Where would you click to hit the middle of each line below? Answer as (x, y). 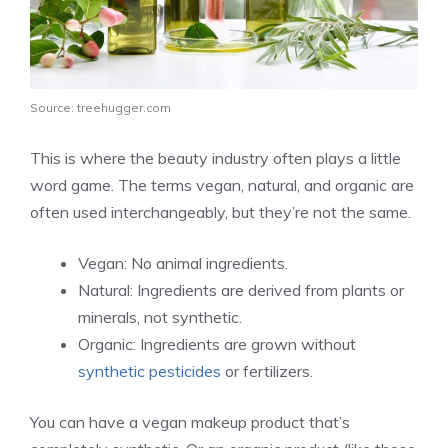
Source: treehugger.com (100, 108)
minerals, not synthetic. (160, 317)
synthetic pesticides (149, 371)
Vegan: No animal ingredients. (183, 263)
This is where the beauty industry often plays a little (215, 158)
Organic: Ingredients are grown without (217, 344)
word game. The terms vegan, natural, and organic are (222, 185)
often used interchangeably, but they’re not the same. (220, 212)
